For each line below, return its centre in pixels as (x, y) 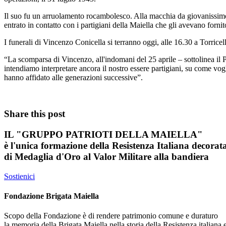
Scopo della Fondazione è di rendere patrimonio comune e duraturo (111, 216)
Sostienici (19, 176)
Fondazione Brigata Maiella (51, 196)
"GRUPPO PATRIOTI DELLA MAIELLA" (109, 135)
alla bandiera (180, 157)
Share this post (35, 114)
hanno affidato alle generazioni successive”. (74, 77)
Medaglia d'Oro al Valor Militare (83, 157)
